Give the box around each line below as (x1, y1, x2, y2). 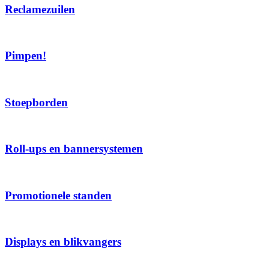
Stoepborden (5, 95, 68, 109)
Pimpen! (5, 49, 46, 62)
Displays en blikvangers (5, 235, 121, 249)
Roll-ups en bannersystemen (5, 142, 143, 156)
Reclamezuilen (5, 2, 75, 16)
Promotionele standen (5, 189, 112, 202)
